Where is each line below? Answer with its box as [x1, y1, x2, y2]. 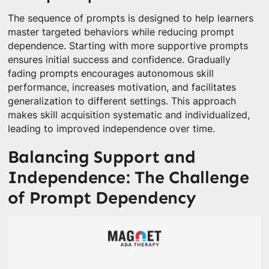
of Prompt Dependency [7, 187, 196, 208]
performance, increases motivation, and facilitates [7, 81, 236, 93]
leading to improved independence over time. [7, 122, 215, 134]
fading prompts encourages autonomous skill [7, 67, 214, 79]
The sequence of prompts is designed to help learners [7, 12, 253, 24]
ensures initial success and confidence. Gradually [7, 53, 231, 65]
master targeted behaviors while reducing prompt [7, 26, 234, 38]
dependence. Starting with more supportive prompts [7, 40, 248, 52]
